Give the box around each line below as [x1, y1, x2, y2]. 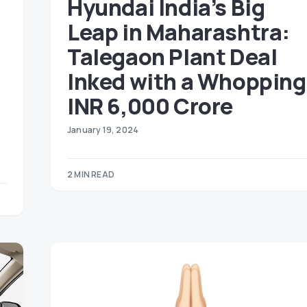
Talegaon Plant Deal [67, 42, 278, 72]
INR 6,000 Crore [67, 91, 234, 121]
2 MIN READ [67, 169, 114, 180]
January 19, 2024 [67, 124, 139, 136]
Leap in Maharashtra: [67, 17, 291, 47]
